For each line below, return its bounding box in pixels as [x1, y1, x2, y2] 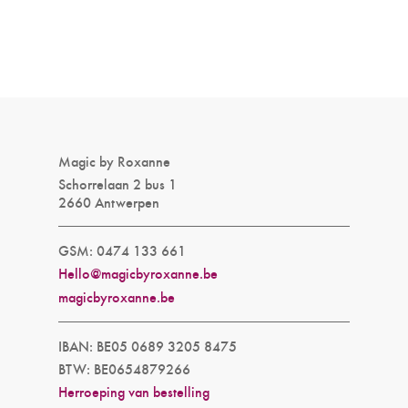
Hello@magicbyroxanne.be [58, 263, 218, 283]
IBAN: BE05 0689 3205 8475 [58, 336, 237, 356]
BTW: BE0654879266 [58, 359, 190, 379]
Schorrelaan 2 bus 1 [58, 174, 177, 194]
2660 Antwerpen [58, 192, 159, 212]
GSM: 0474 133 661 [58, 240, 186, 260]
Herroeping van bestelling [58, 382, 209, 402]
